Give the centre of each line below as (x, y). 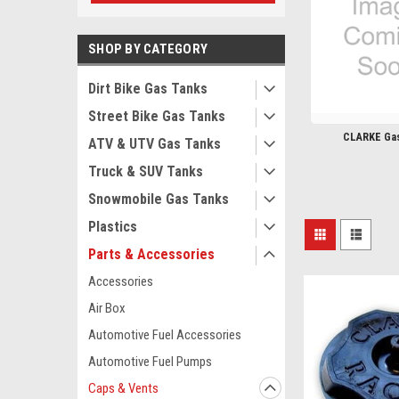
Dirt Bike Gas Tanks (148, 89)
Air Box (107, 308)
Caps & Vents (123, 388)
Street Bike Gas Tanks (157, 116)
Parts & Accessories (151, 254)
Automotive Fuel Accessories (165, 335)
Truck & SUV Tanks (146, 171)
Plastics (113, 227)
